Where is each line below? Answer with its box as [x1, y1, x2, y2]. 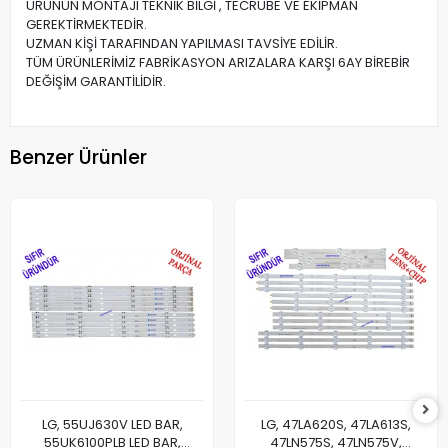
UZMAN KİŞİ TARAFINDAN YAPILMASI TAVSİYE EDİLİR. [26, 34, 338, 54]
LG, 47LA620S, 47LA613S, [261, 415, 411, 435]
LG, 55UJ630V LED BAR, [41, 415, 183, 435]
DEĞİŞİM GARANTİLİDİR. [26, 72, 166, 92]
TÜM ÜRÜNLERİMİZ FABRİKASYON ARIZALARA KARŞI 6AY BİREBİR [26, 53, 410, 73]
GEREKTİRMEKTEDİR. [26, 15, 147, 35]
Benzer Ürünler [10, 143, 147, 171]
